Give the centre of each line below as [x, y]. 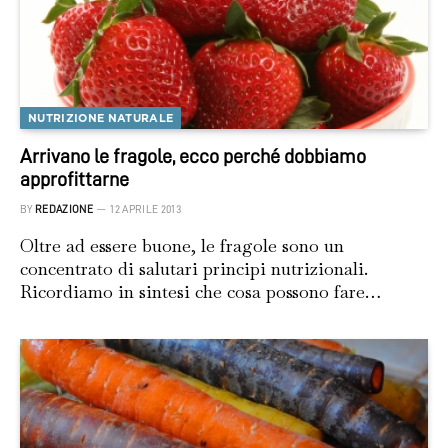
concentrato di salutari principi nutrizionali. [194, 269]
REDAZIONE [64, 210]
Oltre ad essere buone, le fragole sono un [182, 246]
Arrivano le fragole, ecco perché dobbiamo [193, 156]
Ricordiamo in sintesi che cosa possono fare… [200, 292]
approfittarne [74, 179]
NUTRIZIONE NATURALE [101, 118]
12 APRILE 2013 [145, 210]
